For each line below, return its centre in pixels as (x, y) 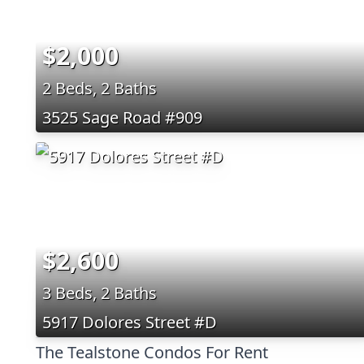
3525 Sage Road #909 (122, 117)
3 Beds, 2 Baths (100, 292)
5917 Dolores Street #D (130, 322)
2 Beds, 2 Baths (100, 88)
